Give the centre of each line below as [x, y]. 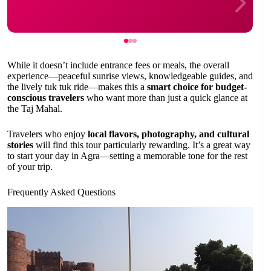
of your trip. [30, 167]
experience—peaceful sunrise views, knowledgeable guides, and [130, 76]
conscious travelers [46, 98]
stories [20, 145]
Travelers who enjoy [47, 134]
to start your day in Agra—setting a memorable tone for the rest [127, 156]
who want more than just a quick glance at [166, 98]
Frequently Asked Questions [61, 192]
